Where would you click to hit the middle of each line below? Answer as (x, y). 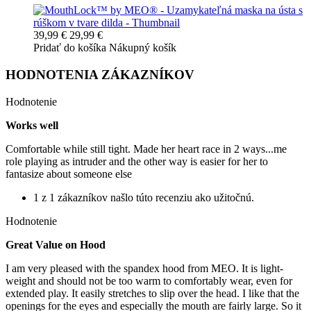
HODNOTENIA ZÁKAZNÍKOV (100, 75)
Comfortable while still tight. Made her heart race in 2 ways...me (146, 149)
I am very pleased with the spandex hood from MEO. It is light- (144, 268)
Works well (32, 125)
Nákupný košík (143, 48)
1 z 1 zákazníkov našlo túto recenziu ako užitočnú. (144, 197)
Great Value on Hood (56, 244)
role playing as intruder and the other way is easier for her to (137, 161)
